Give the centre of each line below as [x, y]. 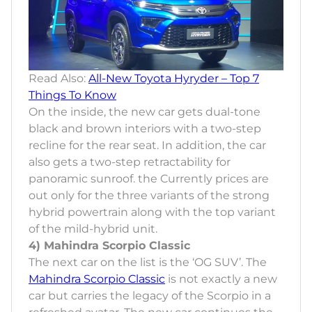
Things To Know [72, 95]
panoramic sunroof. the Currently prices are [149, 178]
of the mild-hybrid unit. [93, 228]
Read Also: [58, 78]
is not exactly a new [221, 279]
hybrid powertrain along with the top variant [152, 212]
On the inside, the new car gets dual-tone [145, 111]
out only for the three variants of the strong [149, 195]
